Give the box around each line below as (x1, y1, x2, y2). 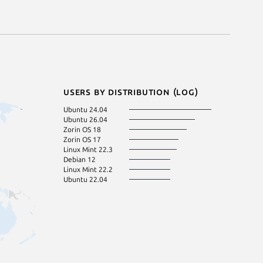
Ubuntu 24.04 (63, 105, 107, 113)
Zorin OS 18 (63, 125, 101, 133)
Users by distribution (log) (63, 86, 198, 97)
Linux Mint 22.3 (63, 145, 113, 153)
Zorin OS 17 (63, 135, 101, 143)
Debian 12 (63, 155, 96, 163)
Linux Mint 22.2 (63, 165, 113, 173)
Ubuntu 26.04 (63, 115, 107, 123)
